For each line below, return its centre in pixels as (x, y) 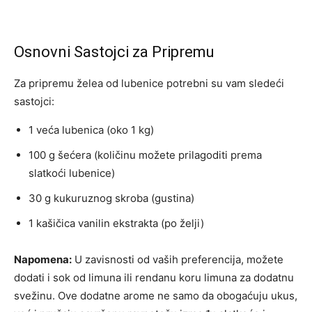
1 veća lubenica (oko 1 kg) (91, 130)
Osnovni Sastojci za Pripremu (114, 52)
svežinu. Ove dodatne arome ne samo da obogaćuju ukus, (156, 296)
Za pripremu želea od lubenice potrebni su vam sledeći (149, 84)
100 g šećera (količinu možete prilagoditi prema (145, 155)
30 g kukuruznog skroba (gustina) (111, 198)
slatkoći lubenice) (72, 173)
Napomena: (43, 260)
